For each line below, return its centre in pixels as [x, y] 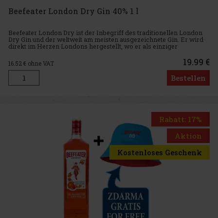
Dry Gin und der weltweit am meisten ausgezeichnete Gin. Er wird [106, 39]
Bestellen [188, 78]
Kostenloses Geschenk [160, 152]
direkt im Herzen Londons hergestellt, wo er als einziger [93, 46]
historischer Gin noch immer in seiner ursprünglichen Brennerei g [108, 53]
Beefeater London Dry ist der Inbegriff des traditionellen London [105, 32]
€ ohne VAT [39, 64]
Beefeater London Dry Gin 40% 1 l [73, 11]
